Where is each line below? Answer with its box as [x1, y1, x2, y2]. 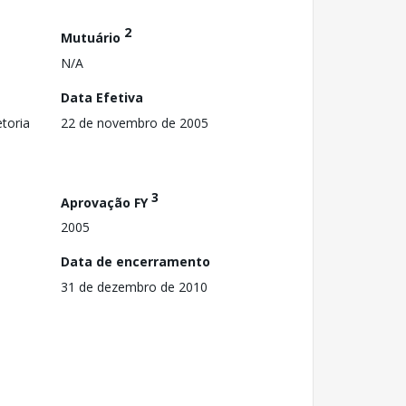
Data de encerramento [61, 253, 210, 271]
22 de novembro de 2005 [61, 113, 208, 131]
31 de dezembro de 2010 [61, 278, 208, 296]
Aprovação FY [61, 193, 151, 211]
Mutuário [61, 28, 124, 46]
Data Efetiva [61, 88, 143, 106]
